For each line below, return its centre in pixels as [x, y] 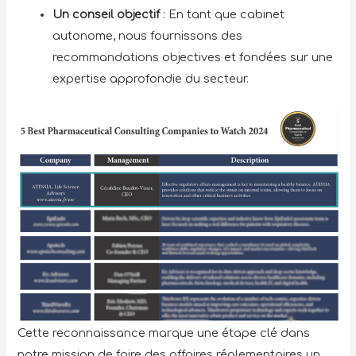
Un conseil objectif [106, 14]
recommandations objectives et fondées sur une [193, 57]
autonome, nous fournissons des [148, 35]
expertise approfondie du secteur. [153, 78]
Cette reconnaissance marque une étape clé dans [164, 333]
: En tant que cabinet [222, 14]
